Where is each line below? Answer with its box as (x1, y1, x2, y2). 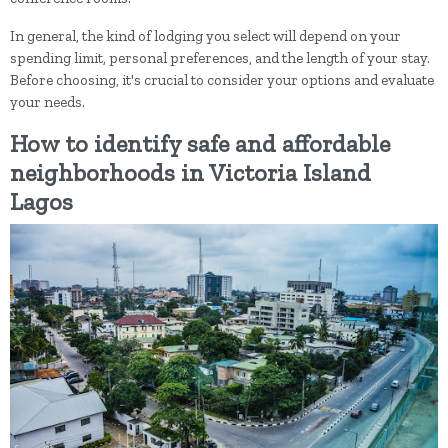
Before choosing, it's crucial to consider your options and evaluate (10, 71, 434, 89)
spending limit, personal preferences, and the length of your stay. (10, 49, 430, 67)
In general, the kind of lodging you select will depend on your (10, 27, 401, 45)
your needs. (10, 93, 85, 111)
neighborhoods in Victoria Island (10, 158, 371, 187)
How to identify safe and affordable (10, 129, 390, 158)
